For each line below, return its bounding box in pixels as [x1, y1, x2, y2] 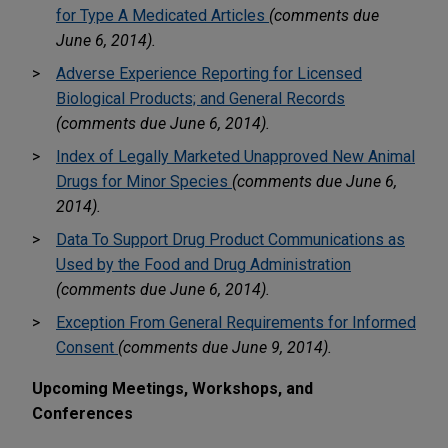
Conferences [32, 403, 133, 423]
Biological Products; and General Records [56, 88, 345, 108]
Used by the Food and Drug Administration [56, 254, 351, 274]
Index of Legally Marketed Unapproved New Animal [56, 146, 415, 166]
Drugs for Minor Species [56, 171, 232, 191]
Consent [56, 337, 118, 357]
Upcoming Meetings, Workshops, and [32, 378, 313, 398]
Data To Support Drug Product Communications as [56, 229, 405, 249]
